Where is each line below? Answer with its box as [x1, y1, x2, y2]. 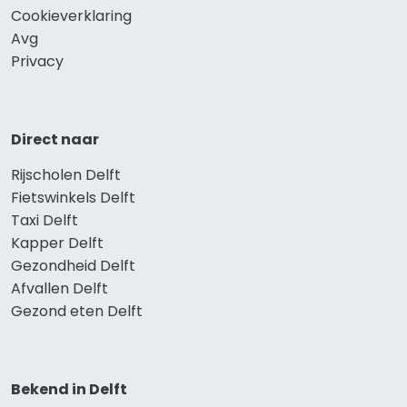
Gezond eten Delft [11, 301, 143, 323]
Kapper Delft [11, 233, 104, 254]
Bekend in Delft [11, 379, 127, 401]
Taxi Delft [11, 210, 78, 232]
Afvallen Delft [11, 278, 108, 300]
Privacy [11, 51, 64, 73]
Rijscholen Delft [11, 164, 121, 186]
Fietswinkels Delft [11, 187, 135, 209]
